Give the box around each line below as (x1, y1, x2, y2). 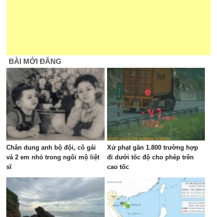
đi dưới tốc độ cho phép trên (107, 154, 194, 161)
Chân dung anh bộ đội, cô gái (6, 144, 96, 151)
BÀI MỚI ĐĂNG (9, 57, 62, 65)
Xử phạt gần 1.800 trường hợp (107, 144, 198, 151)
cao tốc (107, 163, 129, 170)
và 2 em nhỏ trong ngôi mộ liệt (6, 154, 100, 161)
